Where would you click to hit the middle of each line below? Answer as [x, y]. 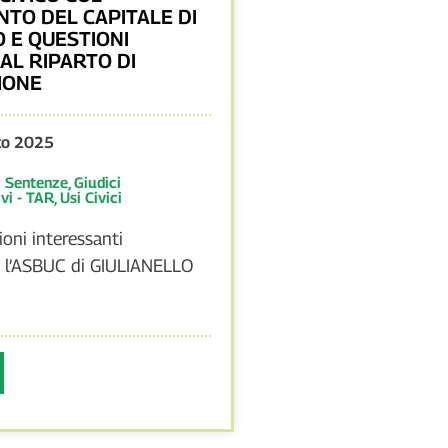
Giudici [97, 181]
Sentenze [36, 181]
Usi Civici [90, 196]
